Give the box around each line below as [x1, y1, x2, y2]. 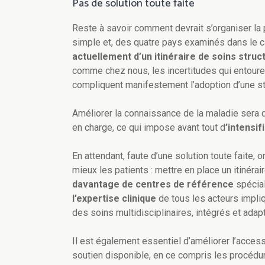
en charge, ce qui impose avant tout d [72, 122, 225, 134]
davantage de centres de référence [72, 179, 234, 190]
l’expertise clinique [72, 193, 156, 205]
